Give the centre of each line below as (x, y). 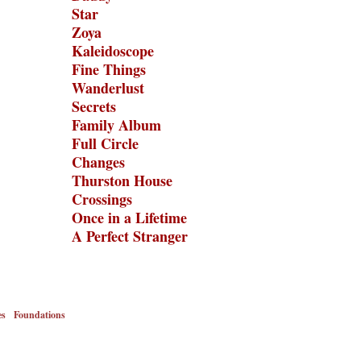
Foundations (39, 315)
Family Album (116, 125)
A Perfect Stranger (130, 236)
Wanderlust (108, 88)
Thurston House (122, 180)
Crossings (102, 199)
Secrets (94, 106)
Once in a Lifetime (129, 218)
